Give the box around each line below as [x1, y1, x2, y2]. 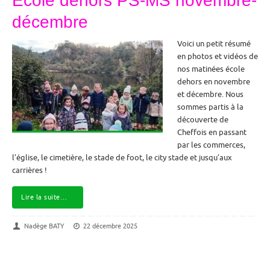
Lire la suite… [21, 193, 67, 202]
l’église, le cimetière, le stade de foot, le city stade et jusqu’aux [12, 152, 232, 163]
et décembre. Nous [177, 89, 243, 99]
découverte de [177, 115, 228, 125]
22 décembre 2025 [83, 221, 138, 230]
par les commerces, [177, 140, 245, 150]
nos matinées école [177, 64, 245, 74]
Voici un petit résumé [177, 39, 251, 49]
